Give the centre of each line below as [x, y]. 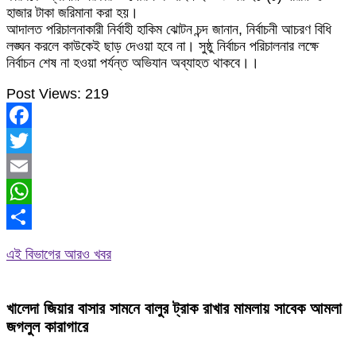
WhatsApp [39, 217]
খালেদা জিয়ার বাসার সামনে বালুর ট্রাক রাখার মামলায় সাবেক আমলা [174, 308]
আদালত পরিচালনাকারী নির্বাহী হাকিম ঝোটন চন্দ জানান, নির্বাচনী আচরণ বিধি [169, 29]
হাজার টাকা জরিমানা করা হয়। [72, 13]
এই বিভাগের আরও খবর [59, 255]
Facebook [38, 141]
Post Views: [44, 94]
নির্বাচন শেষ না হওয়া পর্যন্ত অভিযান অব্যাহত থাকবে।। [133, 63]
